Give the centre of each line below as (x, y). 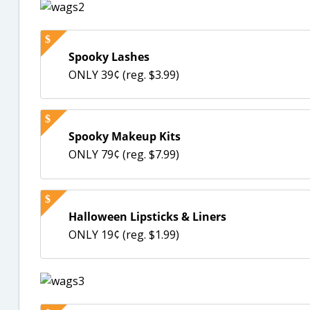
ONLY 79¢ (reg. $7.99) (124, 155)
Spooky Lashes (109, 56)
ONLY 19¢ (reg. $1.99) (124, 234)
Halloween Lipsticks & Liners (147, 216)
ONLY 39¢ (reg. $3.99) (124, 74)
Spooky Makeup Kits (125, 137)
